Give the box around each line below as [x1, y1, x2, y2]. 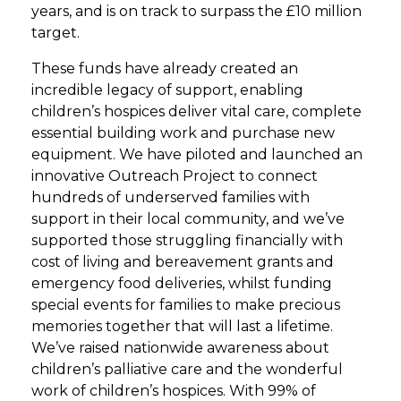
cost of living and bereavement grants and [31, 252, 334, 270]
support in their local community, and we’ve [31, 209, 345, 227]
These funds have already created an [31, 59, 298, 77]
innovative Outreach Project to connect [31, 166, 318, 184]
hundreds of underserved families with [31, 188, 310, 206]
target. [31, 23, 80, 41]
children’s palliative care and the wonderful [31, 360, 343, 378]
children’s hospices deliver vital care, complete [31, 102, 362, 120]
